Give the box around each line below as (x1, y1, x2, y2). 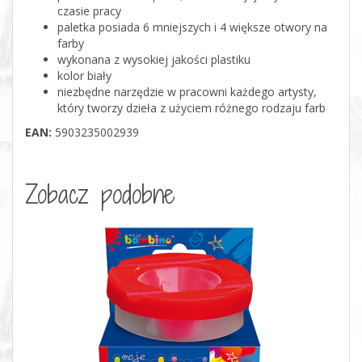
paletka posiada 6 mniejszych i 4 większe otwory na (57, 19, 327, 35)
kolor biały (57, 67, 112, 83)
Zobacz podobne (25, 175, 175, 212)
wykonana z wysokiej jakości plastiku (57, 51, 250, 67)
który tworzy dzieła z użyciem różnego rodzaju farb (57, 99, 326, 116)
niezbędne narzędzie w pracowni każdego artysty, (57, 83, 317, 99)
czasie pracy (57, 2, 121, 19)
